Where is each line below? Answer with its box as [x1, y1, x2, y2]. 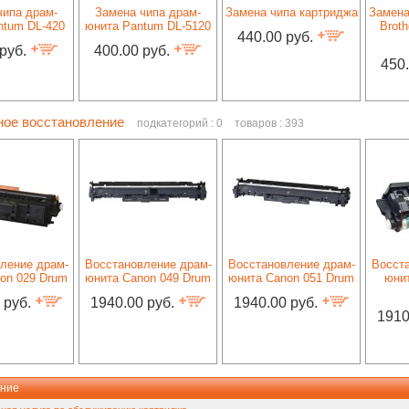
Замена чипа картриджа [225, 5, 358, 19]
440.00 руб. [237, 29, 317, 45]
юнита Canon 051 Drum [228, 271, 354, 285]
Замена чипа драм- [95, 5, 201, 19]
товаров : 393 [235, 117, 304, 130]
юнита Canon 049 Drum [85, 271, 211, 285]
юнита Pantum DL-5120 [85, 19, 211, 33]
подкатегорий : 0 [137, 117, 225, 130]
